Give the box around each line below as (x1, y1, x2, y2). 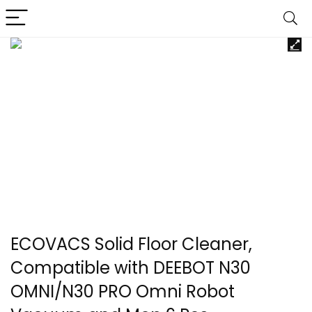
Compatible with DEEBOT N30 (10, 256, 251, 279)
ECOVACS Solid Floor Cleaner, (10, 233, 252, 256)
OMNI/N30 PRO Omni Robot (10, 280, 235, 303)
